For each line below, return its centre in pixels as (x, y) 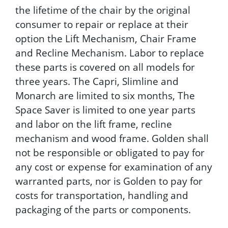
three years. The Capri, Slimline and (97, 81)
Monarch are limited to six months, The (105, 95)
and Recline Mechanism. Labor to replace (110, 53)
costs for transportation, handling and (102, 195)
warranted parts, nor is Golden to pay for (109, 181)
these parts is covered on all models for (105, 67)
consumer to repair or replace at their (102, 24)
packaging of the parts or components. (103, 209)
